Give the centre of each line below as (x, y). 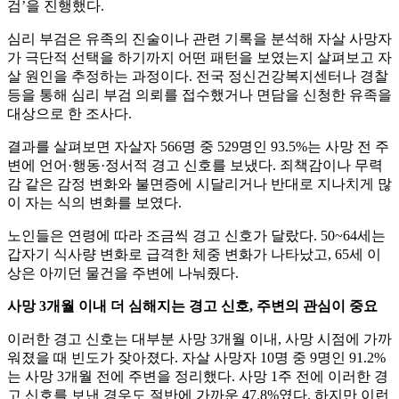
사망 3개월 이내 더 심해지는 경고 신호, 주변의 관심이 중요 (192, 306)
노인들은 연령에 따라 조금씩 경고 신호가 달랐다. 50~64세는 (196, 236)
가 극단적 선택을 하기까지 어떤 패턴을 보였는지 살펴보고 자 (199, 58)
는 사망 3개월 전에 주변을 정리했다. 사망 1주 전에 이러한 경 (198, 377)
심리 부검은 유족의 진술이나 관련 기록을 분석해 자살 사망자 (199, 39)
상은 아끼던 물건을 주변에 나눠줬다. (123, 273)
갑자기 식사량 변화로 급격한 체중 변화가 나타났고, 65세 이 (194, 255)
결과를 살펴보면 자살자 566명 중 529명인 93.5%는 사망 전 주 (198, 147)
